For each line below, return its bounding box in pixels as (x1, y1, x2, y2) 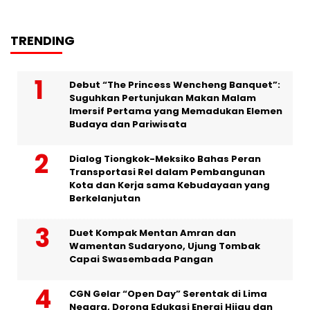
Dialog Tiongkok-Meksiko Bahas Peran (69, 152, 261, 166)
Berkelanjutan (69, 192, 140, 206)
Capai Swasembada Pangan (69, 253, 213, 266)
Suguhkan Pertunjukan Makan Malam (69, 91, 256, 105)
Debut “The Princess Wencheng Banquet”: (69, 78, 280, 92)
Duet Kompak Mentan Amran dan (69, 226, 236, 240)
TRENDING (10, 32, 75, 50)
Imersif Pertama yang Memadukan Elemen (69, 104, 282, 118)
